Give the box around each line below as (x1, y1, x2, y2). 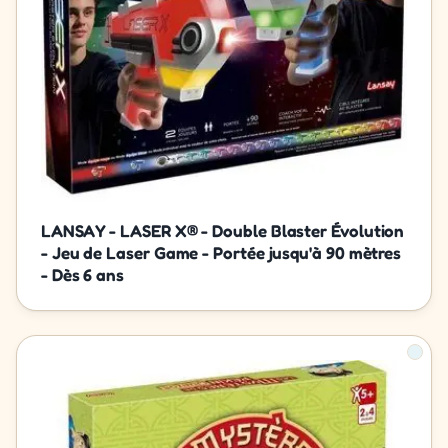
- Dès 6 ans (41, 263, 125, 285)
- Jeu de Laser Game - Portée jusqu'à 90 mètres (41, 241, 402, 263)
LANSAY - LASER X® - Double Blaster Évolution (41, 219, 405, 241)
